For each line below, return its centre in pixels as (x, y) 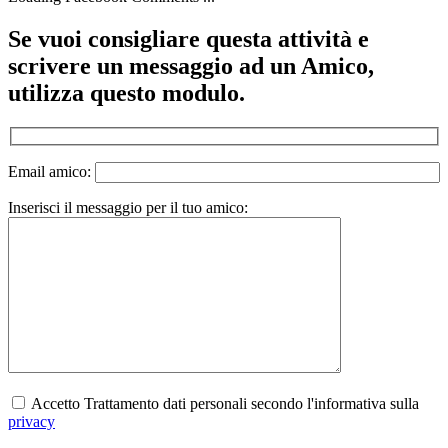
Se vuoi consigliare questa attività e (188, 38)
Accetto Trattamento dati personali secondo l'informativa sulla (223, 404)
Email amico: (51, 172)
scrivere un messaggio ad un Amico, (191, 65)
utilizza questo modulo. (126, 92)
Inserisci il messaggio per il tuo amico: (128, 208)
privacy (31, 422)
